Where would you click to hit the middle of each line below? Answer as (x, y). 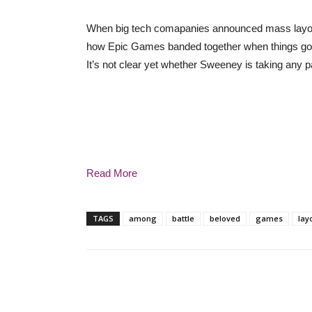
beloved (225, 218)
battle (183, 218)
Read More (112, 173)
